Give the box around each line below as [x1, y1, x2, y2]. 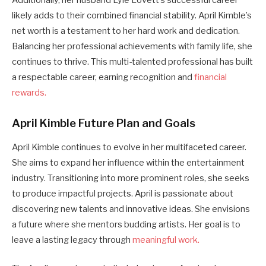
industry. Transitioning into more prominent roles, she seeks [12, 173, 249, 183]
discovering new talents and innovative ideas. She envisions [12, 204, 250, 214]
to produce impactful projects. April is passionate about [12, 188, 233, 199]
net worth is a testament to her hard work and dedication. [12, 26, 240, 37]
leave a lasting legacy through [12, 235, 132, 245]
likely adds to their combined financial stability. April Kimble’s [12, 10, 252, 21]
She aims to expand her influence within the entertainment [12, 157, 245, 168]
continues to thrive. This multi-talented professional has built [12, 56, 253, 68]
